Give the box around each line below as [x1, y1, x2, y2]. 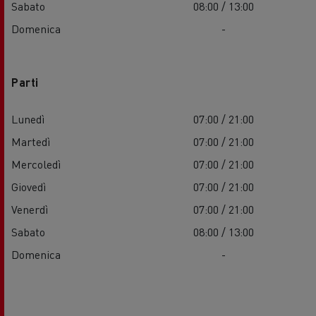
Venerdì [11, 201, 48, 217]
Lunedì [11, 111, 44, 126]
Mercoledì [11, 156, 61, 171]
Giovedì [11, 178, 46, 194]
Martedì [11, 133, 50, 149]
